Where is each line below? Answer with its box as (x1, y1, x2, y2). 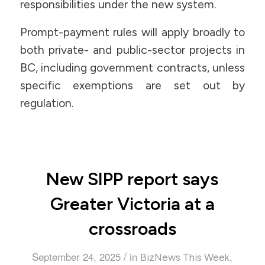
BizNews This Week (140, 251, 230, 264)
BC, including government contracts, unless (20, 60, 245, 75)
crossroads (88, 218, 176, 240)
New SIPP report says (46, 168, 219, 190)
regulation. (20, 96, 74, 110)
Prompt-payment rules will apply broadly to (20, 25, 245, 39)
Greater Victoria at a (50, 193, 215, 215)
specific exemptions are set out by (20, 78, 245, 92)
